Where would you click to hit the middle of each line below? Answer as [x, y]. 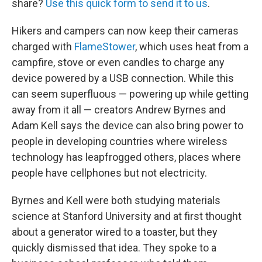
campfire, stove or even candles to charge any [118, 62]
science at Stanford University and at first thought [127, 216]
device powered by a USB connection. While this [123, 78]
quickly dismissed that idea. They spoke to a [114, 248]
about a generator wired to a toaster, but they [115, 232]
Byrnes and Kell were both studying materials [116, 200]
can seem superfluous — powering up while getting [130, 94]
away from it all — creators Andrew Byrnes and [119, 110]
